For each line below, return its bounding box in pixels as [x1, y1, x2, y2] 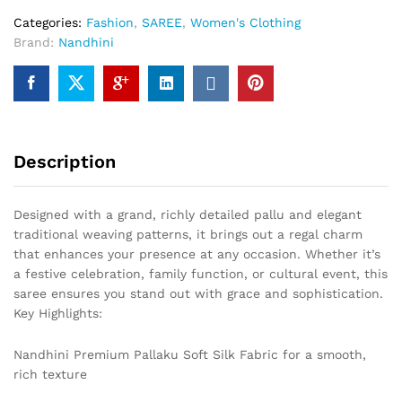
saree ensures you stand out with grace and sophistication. [13, 285, 383, 301]
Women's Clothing [190, 14, 301, 30]
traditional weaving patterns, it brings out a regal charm [13, 226, 363, 241]
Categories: [13, 14, 86, 30]
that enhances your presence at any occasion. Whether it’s [13, 246, 380, 261]
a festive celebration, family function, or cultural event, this [13, 266, 388, 281]
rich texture [13, 366, 87, 381]
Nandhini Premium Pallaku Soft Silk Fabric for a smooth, [13, 346, 366, 362]
